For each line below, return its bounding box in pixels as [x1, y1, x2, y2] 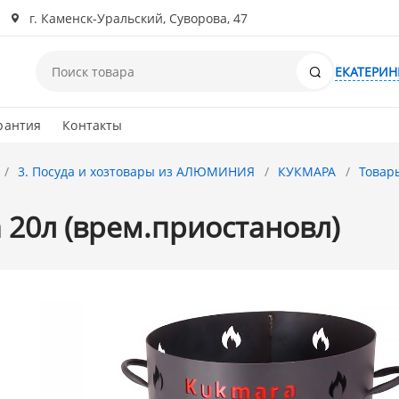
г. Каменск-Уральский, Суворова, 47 [26, 10, 248, 27]
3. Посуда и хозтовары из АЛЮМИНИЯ [18, 163, 256, 180]
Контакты [62, 117, 123, 134]
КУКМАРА [278, 163, 337, 180]
